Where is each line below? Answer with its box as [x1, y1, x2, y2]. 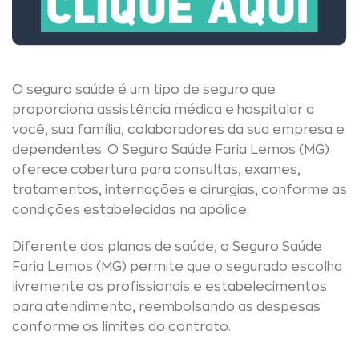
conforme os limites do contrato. [12, 321, 234, 334]
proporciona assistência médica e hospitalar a [12, 103, 314, 117]
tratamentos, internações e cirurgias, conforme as [12, 184, 347, 197]
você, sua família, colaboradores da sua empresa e [12, 123, 345, 137]
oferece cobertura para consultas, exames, [12, 163, 301, 177]
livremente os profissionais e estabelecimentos [12, 280, 327, 294]
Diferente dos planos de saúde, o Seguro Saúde [12, 240, 322, 254]
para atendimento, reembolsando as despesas [12, 301, 321, 314]
